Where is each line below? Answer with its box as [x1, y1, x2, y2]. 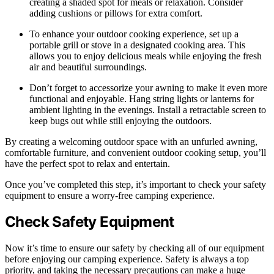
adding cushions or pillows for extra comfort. [29, 7, 202, 18]
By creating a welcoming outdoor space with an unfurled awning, [5, 136, 257, 147]
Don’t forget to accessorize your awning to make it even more [29, 82, 267, 93]
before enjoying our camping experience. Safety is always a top [5, 254, 249, 265]
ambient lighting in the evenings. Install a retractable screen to [29, 104, 266, 115]
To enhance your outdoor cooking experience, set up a [29, 28, 239, 39]
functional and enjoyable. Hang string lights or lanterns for [29, 93, 254, 104]
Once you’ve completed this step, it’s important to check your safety [5, 179, 266, 190]
